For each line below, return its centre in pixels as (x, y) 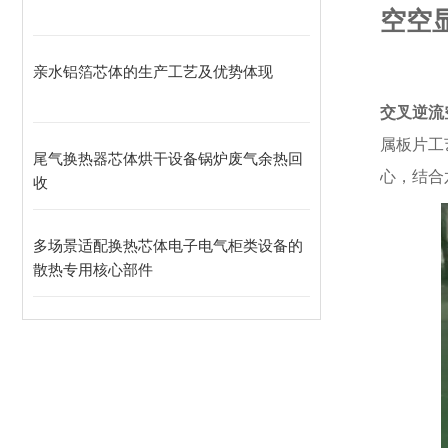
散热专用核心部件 (93, 269)
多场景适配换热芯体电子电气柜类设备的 (168, 245)
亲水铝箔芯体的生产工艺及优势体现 (153, 71)
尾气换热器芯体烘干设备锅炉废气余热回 (168, 158)
